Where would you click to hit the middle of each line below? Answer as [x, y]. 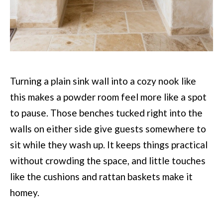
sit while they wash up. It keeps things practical [109, 145]
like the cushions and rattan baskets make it [101, 177]
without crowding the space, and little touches [108, 161]
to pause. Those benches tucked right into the [106, 113]
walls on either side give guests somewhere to [108, 129]
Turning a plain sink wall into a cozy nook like [103, 81]
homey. [25, 193]
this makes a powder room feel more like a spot [108, 97]
